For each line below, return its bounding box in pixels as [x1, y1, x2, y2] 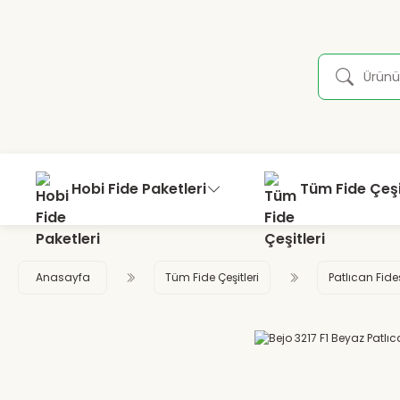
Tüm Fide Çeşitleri [165, 270, 259, 285]
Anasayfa [35, 270, 90, 285]
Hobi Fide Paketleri [71, 179, 206, 199]
